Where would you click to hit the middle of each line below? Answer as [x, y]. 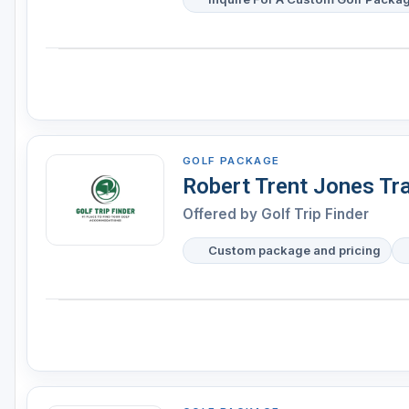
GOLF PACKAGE [231, 161]
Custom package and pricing [294, 251]
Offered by [222, 215]
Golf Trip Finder [315, 215]
